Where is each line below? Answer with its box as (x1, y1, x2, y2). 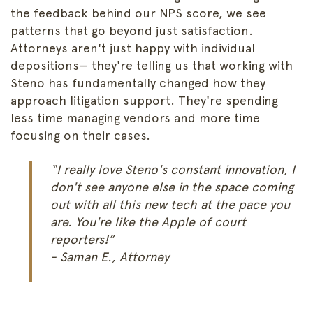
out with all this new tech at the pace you (50, 197, 290, 212)
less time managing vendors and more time (10, 110, 260, 126)
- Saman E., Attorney (50, 249, 169, 265)
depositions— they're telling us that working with (10, 58, 293, 73)
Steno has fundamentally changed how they (10, 75, 265, 91)
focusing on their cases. (10, 128, 150, 143)
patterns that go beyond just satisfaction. (10, 23, 253, 38)
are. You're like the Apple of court (50, 214, 246, 230)
